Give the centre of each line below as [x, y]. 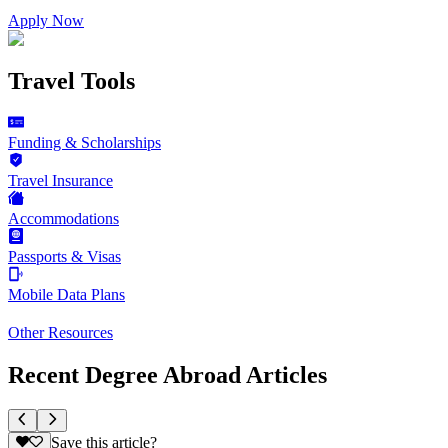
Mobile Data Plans [66, 295]
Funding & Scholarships [84, 143]
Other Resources [60, 333]
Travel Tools [71, 80]
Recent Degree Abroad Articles [167, 375]
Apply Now [46, 20]
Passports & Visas [64, 257]
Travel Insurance [60, 181]
